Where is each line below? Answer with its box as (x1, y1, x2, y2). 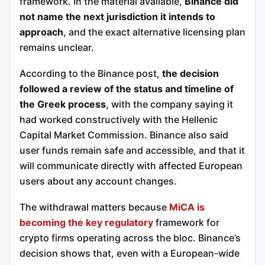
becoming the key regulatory (20, 216, 153, 228)
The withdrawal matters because (20, 201, 169, 213)
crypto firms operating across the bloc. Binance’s (20, 231, 241, 244)
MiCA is (169, 201, 205, 213)
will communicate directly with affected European (20, 160, 243, 172)
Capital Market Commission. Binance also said (20, 129, 228, 141)
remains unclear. (20, 41, 94, 54)
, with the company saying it (106, 98, 233, 111)
